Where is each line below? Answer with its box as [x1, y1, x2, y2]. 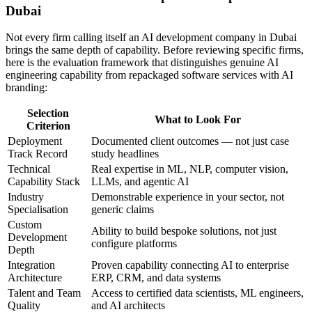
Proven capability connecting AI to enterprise [91, 259, 289, 272]
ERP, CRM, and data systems [91, 272, 221, 284]
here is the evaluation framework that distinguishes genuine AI [6, 56, 279, 69]
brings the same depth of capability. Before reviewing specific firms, [6, 44, 304, 56]
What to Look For [155, 114, 241, 126]
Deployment [8, 135, 62, 148]
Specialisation [8, 203, 68, 216]
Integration [8, 259, 55, 272]
